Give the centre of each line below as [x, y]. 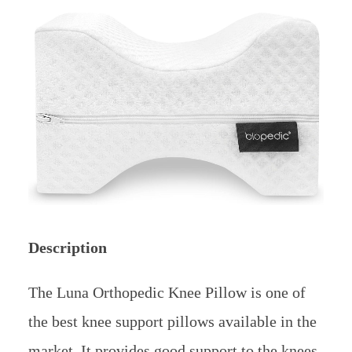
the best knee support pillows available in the [172, 322]
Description [67, 248]
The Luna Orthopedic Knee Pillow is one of [167, 293]
